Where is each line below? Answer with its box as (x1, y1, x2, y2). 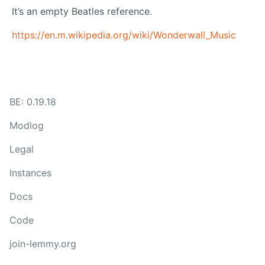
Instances (9, 167, 51, 179)
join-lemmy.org (9, 238, 76, 250)
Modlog (9, 119, 44, 131)
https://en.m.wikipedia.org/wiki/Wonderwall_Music (12, 29, 236, 41)
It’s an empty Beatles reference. (12, 5, 152, 18)
